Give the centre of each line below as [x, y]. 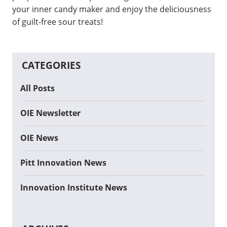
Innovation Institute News [74, 187]
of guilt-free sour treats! [58, 22]
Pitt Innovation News [63, 162]
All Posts [37, 88]
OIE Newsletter [50, 113]
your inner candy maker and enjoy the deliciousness [112, 9]
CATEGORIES [51, 66]
